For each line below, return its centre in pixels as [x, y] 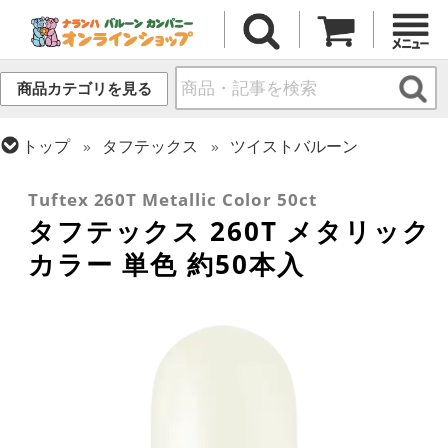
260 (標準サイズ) [323, 174]
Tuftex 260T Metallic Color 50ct [172, 200]
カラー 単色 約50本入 [166, 264]
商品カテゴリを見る [84, 89]
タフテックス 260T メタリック [229, 231]
